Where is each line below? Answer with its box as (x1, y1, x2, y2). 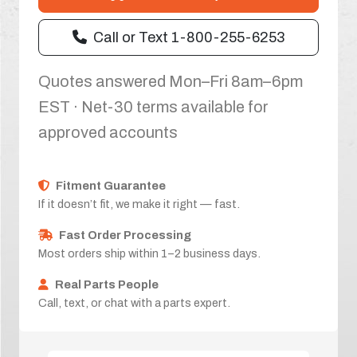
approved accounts (38, 123, 178, 141)
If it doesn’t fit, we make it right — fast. (38, 197, 240, 210)
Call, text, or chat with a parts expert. (38, 296, 230, 309)
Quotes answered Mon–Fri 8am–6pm (38, 72, 303, 90)
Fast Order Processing (59, 228, 191, 241)
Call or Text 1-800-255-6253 (93, 29, 284, 45)
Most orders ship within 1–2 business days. (38, 246, 261, 260)
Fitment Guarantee (56, 178, 166, 192)
